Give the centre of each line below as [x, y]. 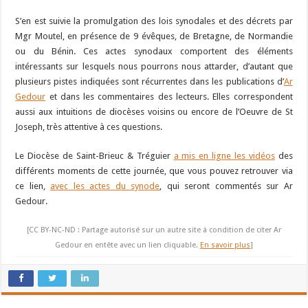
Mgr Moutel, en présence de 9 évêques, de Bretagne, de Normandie [154, 36]
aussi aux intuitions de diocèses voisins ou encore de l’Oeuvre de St [154, 111]
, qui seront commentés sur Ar [226, 186]
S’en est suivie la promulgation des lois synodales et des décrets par [154, 21]
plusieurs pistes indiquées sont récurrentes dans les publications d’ [150, 81]
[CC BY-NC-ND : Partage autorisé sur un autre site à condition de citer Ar [154, 230]
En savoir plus [225, 245]
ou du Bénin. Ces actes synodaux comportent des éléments [154, 51]
